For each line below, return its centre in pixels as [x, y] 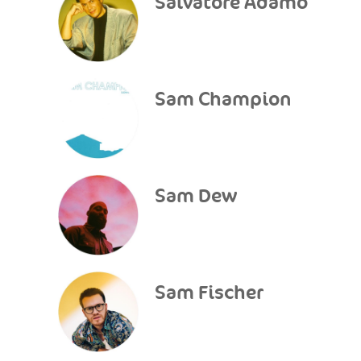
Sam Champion [223, 100]
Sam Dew [196, 196]
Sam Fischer [209, 293]
